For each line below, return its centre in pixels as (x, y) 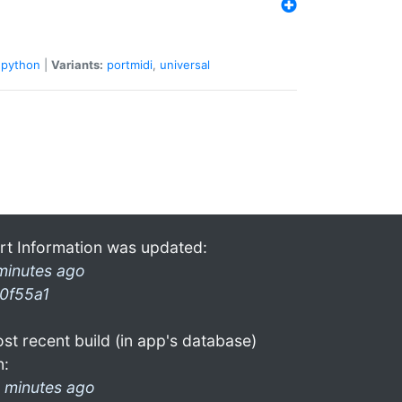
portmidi (130, 64)
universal (185, 64)
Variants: (77, 64)
